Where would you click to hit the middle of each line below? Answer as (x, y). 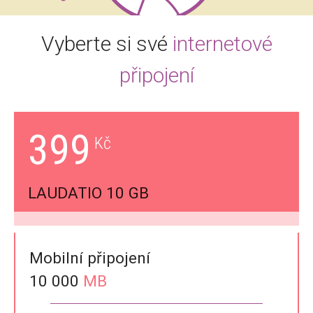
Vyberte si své (104, 43)
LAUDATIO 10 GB (88, 192)
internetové (220, 43)
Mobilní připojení (90, 257)
